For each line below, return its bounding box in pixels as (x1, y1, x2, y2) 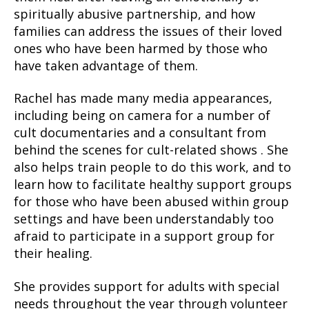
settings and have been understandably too (14, 210, 274, 227)
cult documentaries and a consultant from (14, 124, 266, 141)
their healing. (14, 245, 96, 261)
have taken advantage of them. (14, 57, 201, 74)
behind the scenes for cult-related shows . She (14, 141, 288, 158)
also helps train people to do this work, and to (14, 159, 291, 175)
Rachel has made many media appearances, (14, 90, 272, 106)
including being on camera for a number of (14, 107, 270, 123)
